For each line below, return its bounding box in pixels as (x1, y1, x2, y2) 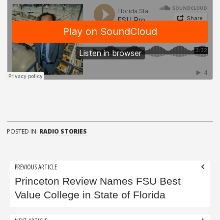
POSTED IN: (7, 127, 39, 136)
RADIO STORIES (39, 127, 87, 136)
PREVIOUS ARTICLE (15, 162, 57, 171)
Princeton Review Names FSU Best (15, 175, 181, 188)
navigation (6, 173, 66, 192)
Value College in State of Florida (15, 189, 166, 201)
